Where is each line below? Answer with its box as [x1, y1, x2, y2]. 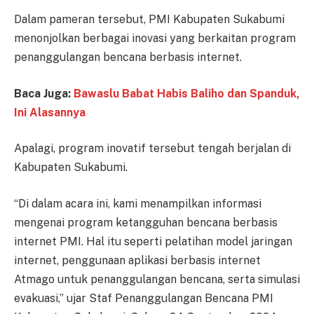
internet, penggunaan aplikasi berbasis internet [14, 253, 261, 267]
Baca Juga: [14, 86, 74, 100]
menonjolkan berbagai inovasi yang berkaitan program [14, 32, 296, 46]
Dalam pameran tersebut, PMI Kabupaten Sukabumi [14, 13, 285, 27]
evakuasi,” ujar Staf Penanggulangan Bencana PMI [14, 291, 273, 305]
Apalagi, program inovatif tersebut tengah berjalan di [14, 142, 291, 156]
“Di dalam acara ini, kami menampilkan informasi [14, 196, 261, 210]
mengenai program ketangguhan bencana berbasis [14, 215, 278, 229]
